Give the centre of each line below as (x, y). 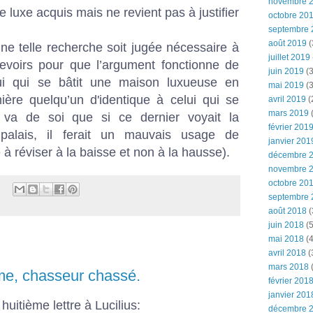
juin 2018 (286, 225)
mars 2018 (289, 267)
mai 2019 (286, 85)
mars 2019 (289, 113)
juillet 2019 (289, 57)
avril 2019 (287, 99)
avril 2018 (287, 253)
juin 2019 (286, 71)
